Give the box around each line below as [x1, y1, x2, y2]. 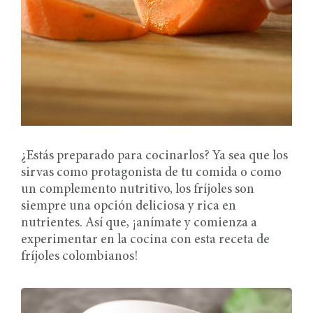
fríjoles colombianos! [21, 250, 138, 264]
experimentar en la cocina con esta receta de [21, 233, 270, 247]
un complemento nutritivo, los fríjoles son [21, 183, 254, 197]
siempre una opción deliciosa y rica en [21, 200, 236, 214]
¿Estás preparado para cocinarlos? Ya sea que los [21, 150, 288, 163]
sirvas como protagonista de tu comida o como [21, 166, 282, 180]
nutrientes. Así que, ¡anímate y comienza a [21, 217, 257, 231]
